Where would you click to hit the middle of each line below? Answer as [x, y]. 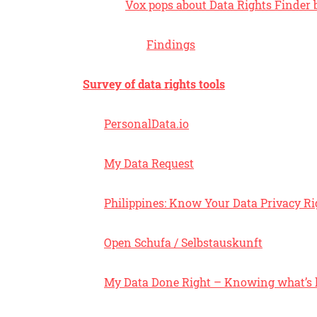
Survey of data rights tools [154, 84]
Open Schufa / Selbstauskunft [183, 242]
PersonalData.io [146, 123]
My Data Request [149, 163]
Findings [171, 44]
